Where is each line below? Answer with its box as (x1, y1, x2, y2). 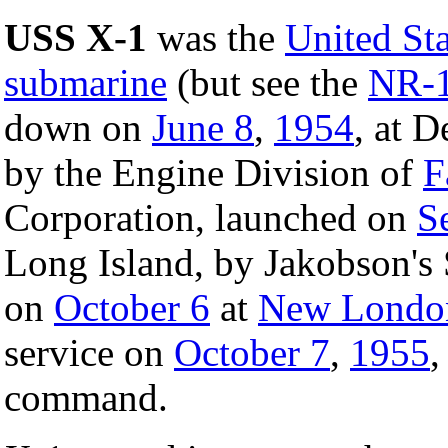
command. (4, 375, 168, 419)
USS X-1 (4, 15, 147, 59)
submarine (4, 60, 167, 104)
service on (4, 330, 174, 374)
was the (147, 15, 285, 59)
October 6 (54, 285, 210, 329)
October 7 (174, 330, 330, 374)
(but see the (167, 60, 368, 104)
